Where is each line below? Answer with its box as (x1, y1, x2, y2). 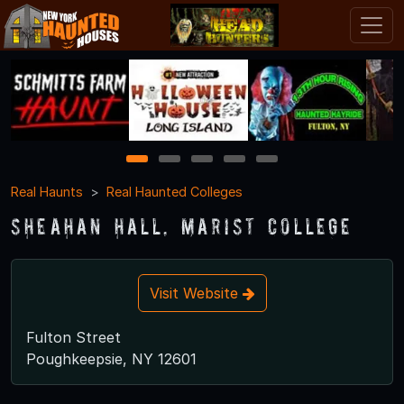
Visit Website (149, 283, 243, 302)
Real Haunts (11, 183, 83, 199)
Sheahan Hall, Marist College (11, 212, 353, 239)
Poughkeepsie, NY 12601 (26, 349, 197, 368)
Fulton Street (26, 327, 121, 346)
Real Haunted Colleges (106, 183, 243, 199)
